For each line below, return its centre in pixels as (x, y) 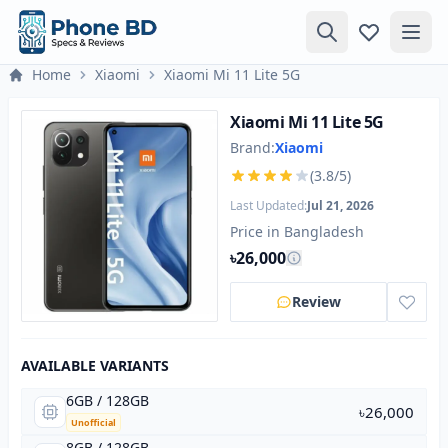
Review (316, 301)
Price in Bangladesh (297, 231)
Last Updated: (268, 205)
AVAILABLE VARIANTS (95, 365)
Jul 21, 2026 (340, 205)
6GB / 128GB (107, 400)
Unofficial (93, 422)
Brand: (252, 147)
